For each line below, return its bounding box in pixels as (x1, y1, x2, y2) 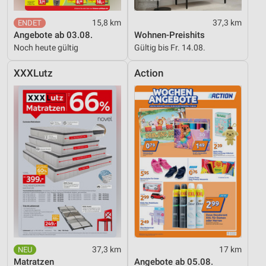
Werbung (20, 37, 53, 47)
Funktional (20, 13, 60, 23)
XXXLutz (14, 68, 53, 80)
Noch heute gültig (14, 43, 78, 53)
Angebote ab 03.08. (14, 30, 93, 41)
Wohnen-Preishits (134, 30, 205, 41)
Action (134, 68, 163, 80)
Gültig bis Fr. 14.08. (134, 43, 205, 53)
